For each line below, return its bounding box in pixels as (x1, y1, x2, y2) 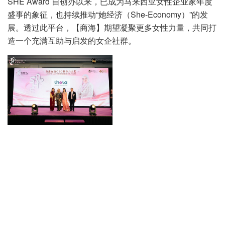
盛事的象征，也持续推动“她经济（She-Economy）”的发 (8, 8, 208, 20)
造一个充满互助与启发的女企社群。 (8, 34, 136, 46)
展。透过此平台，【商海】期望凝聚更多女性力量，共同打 (8, 21, 216, 33)
